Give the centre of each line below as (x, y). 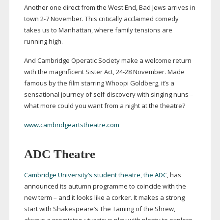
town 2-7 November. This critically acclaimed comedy (101, 19)
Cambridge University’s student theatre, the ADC (95, 175)
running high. (43, 41)
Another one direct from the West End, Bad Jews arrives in (110, 8)
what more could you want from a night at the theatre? (104, 106)
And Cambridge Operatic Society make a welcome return (108, 61)
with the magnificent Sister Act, (70, 72)
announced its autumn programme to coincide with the (105, 186)
